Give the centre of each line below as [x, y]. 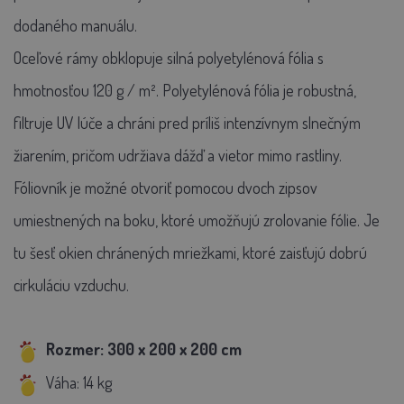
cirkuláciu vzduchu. [71, 285]
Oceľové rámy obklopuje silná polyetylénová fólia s [169, 58]
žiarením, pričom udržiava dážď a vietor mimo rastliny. [178, 156]
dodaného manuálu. [75, 26]
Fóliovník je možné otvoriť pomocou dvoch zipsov [165, 188]
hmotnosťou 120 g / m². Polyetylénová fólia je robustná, [185, 91]
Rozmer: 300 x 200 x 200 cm [144, 349]
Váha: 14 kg [79, 382]
